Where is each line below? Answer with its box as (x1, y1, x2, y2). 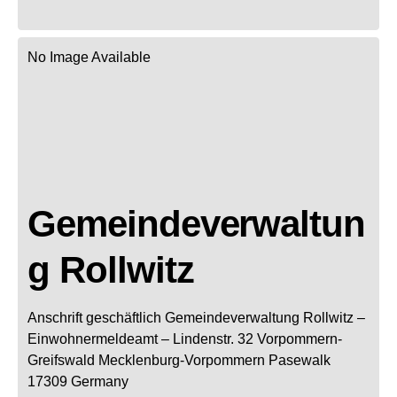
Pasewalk (269, 352, 331, 368)
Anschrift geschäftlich (27, 309, 161, 325)
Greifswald (27, 352, 95, 368)
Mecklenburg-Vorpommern (98, 352, 265, 368)
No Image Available (27, 49, 151, 65)
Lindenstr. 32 (173, 331, 253, 346)
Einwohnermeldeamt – (27, 331, 169, 346)
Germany (71, 373, 128, 389)
